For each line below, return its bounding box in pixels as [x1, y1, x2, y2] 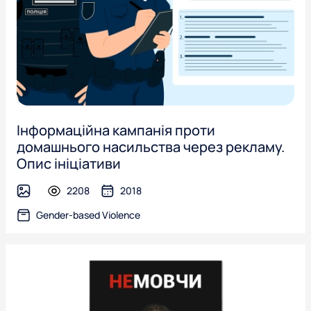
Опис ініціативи [17, 154, 121, 173]
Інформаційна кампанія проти [17, 121, 215, 140]
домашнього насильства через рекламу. [17, 137, 285, 156]
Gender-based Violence [36, 208, 140, 221]
